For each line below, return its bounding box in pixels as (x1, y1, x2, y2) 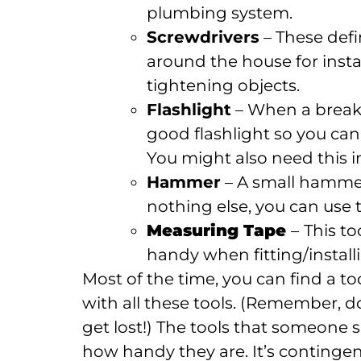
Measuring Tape (147, 220, 291, 240)
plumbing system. (147, 2, 293, 23)
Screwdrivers (147, 27, 259, 47)
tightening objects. (147, 75, 300, 95)
